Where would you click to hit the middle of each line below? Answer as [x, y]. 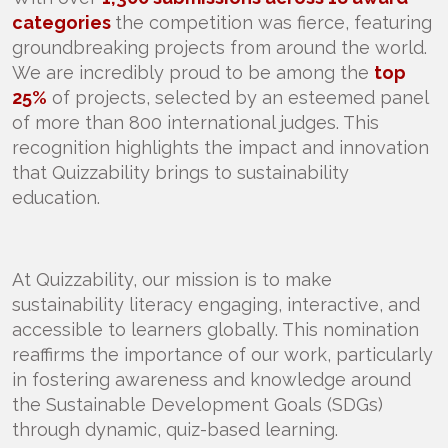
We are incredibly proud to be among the [193, 72]
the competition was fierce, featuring [273, 22]
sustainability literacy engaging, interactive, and [216, 304]
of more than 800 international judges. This [195, 122]
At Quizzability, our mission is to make [172, 279]
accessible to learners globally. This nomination [215, 329]
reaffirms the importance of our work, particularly [222, 354]
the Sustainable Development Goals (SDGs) [197, 404]
